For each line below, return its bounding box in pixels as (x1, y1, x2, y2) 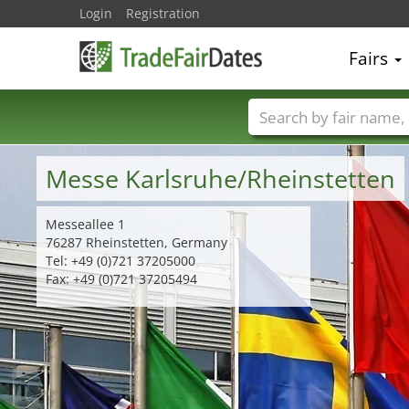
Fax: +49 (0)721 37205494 (46, 270, 197, 288)
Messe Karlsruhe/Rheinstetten (46, 162, 395, 195)
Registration (126, 5, 200, 22)
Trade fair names (276, 135, 382, 153)
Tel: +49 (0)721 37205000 (46, 252, 195, 269)
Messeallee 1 (46, 215, 125, 233)
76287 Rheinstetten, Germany (46, 234, 227, 251)
